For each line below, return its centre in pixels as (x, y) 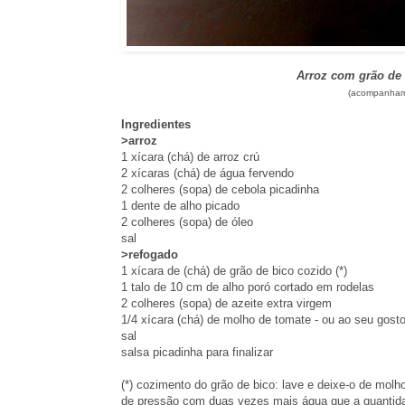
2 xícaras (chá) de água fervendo (207, 173)
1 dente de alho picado (180, 205)
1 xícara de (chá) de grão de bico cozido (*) (234, 270)
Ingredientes (156, 124)
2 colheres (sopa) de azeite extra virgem (226, 303)
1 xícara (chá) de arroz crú (190, 156)
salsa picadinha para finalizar (197, 352)
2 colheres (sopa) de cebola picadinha (220, 189)
